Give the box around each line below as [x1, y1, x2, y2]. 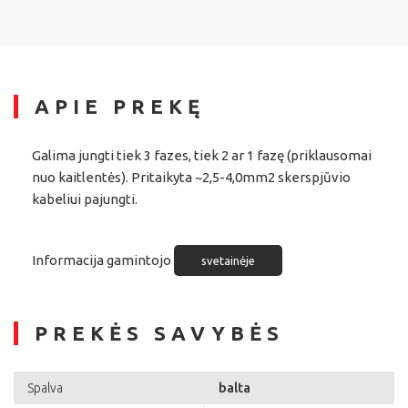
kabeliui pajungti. [32, 191, 138, 208]
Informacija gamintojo [32, 252, 174, 269]
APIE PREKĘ [35, 95, 205, 118]
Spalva [27, 381, 63, 396]
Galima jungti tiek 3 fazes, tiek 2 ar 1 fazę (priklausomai [32, 148, 372, 164]
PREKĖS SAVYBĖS [35, 321, 284, 345]
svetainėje [201, 254, 255, 268]
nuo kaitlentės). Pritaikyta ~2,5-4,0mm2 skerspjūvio [32, 169, 351, 186]
